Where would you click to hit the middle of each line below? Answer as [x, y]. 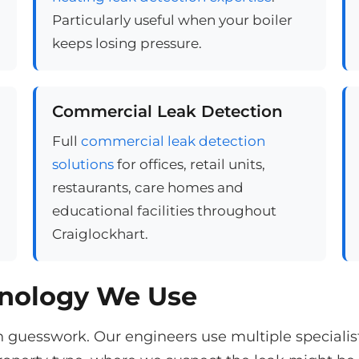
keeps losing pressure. [127, 43]
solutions [83, 164]
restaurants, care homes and [147, 188]
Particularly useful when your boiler [172, 20]
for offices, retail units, [189, 164]
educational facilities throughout [164, 211]
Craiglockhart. [100, 234]
